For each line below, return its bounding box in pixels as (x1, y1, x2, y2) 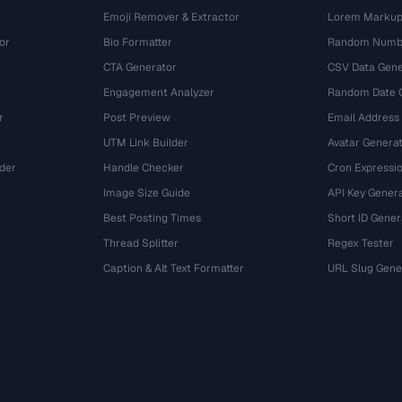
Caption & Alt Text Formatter (103, 261, 245, 275)
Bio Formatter (103, 35, 173, 49)
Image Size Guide (103, 186, 191, 200)
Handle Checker (103, 161, 185, 175)
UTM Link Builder (103, 135, 189, 150)
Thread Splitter (103, 236, 179, 250)
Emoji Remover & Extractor (103, 10, 240, 24)
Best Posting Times (103, 211, 202, 225)
